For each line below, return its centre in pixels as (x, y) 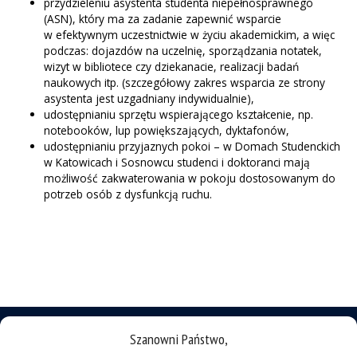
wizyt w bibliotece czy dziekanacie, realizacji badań (171, 67)
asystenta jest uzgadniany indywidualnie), (149, 99)
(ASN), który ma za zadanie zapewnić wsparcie (163, 19)
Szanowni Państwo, (178, 339)
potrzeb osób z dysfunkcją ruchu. (128, 194)
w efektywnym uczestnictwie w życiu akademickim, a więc (189, 35)
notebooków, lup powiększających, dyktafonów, (167, 131)
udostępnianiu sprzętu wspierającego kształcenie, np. (178, 115)
